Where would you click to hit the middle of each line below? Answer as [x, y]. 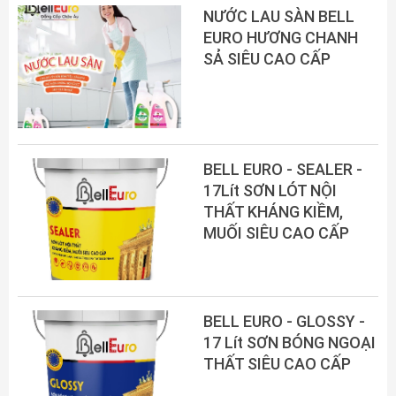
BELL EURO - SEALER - [283, 169]
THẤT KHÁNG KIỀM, [273, 211]
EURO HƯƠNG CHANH [281, 37]
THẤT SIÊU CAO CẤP [277, 364]
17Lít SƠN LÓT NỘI [270, 190]
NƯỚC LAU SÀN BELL [279, 16]
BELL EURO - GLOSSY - [284, 322]
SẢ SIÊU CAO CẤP [267, 58]
